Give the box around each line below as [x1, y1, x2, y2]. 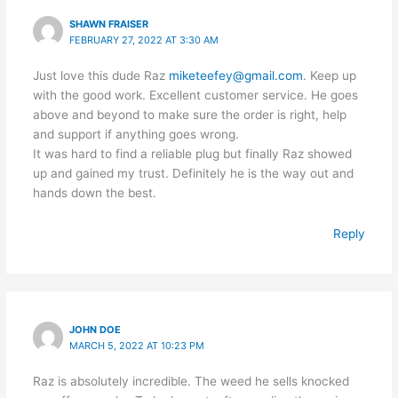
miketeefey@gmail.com [168, 68, 303, 83]
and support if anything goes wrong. [32, 126, 239, 141]
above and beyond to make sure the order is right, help [32, 107, 346, 122]
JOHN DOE [69, 323, 122, 337]
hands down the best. [32, 185, 156, 200]
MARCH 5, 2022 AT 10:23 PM [69, 339, 205, 353]
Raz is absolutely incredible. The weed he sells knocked [32, 374, 349, 389]
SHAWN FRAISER [69, 17, 149, 30]
